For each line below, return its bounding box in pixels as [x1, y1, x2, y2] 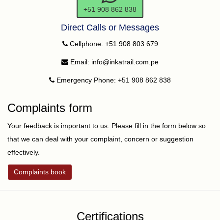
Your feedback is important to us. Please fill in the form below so [7, 122, 206, 130]
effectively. [7, 148, 40, 156]
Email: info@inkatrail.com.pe [68, 58, 159, 66]
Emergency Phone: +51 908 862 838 [55, 76, 171, 84]
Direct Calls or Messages [61, 23, 159, 32]
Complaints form [7, 101, 92, 114]
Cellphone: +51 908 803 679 [67, 40, 158, 48]
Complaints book [14, 168, 66, 176]
